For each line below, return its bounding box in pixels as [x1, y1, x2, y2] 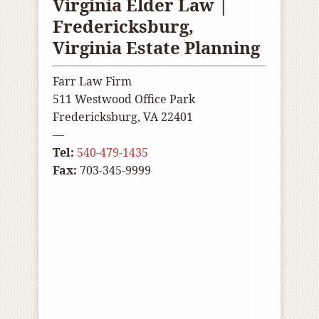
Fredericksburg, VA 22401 [53, 109, 193, 125]
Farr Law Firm [53, 73, 132, 89]
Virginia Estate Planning [53, 36, 260, 59]
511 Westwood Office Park [53, 91, 195, 107]
